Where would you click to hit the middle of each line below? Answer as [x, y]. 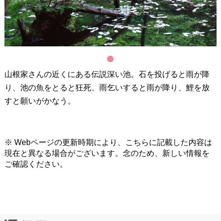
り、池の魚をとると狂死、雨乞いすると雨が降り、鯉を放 [107, 87]
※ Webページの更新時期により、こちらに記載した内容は [108, 142]
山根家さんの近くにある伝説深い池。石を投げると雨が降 [107, 74]
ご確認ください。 [36, 164]
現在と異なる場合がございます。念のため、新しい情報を [107, 153]
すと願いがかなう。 [40, 101]
